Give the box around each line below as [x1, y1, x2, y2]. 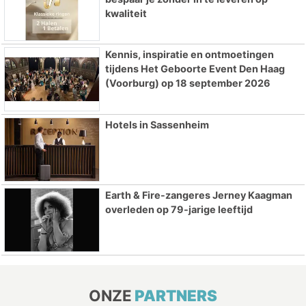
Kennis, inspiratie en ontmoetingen [105, 48, 274, 61]
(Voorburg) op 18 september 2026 [105, 77, 270, 89]
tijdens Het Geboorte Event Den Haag [105, 63, 285, 75]
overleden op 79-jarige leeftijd [105, 203, 253, 215]
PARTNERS [135, 286, 217, 305]
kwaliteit [105, 7, 147, 19]
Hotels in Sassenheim [105, 119, 209, 131]
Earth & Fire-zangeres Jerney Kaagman [105, 189, 292, 201]
